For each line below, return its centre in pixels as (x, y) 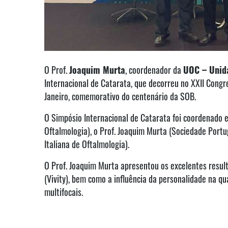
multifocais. (64, 192)
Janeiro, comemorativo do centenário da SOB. (120, 96)
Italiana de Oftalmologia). (87, 144)
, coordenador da (154, 69)
